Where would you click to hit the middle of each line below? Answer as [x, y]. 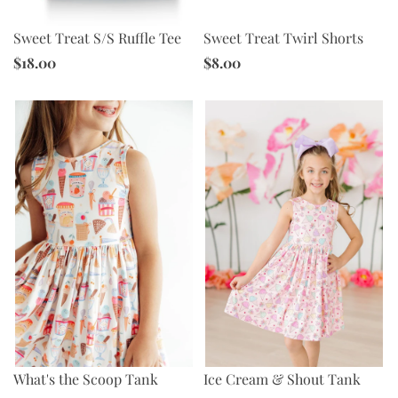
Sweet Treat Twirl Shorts [283, 38]
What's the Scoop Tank [86, 378]
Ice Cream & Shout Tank [282, 379]
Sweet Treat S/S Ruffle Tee [97, 38]
